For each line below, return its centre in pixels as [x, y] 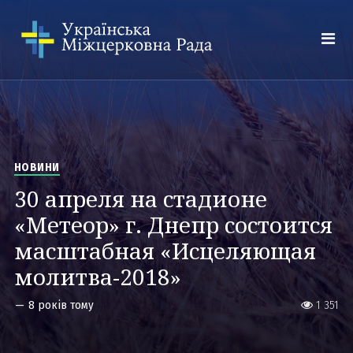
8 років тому [61, 305]
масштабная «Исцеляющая [165, 251]
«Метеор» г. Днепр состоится [173, 225]
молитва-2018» [97, 277]
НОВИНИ [37, 167]
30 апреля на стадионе [140, 199]
